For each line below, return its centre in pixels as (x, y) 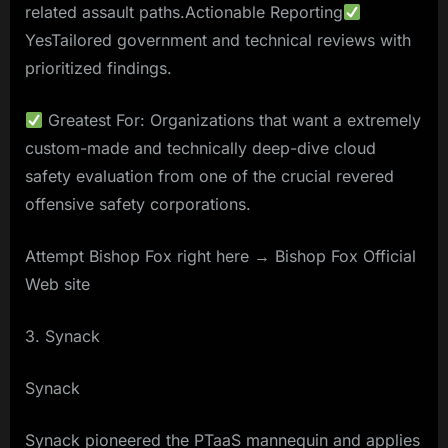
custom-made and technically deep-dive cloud (200, 148)
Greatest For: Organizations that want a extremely (232, 120)
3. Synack (62, 336)
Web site (57, 284)
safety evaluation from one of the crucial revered (209, 176)
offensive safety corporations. (138, 204)
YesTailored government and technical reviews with (218, 40)
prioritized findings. (98, 68)
